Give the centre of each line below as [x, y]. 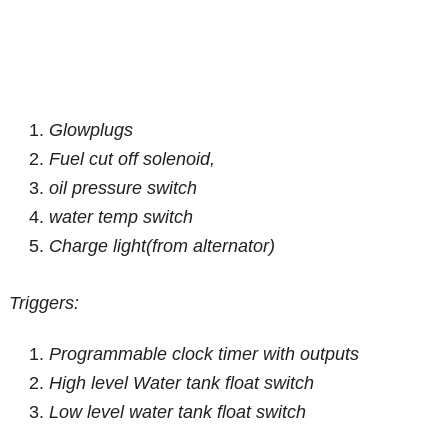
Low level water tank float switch [178, 412]
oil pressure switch [123, 188]
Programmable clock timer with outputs [204, 354]
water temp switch [121, 217]
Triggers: [44, 303]
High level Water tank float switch [182, 383]
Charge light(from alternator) [162, 246]
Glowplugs [91, 130]
